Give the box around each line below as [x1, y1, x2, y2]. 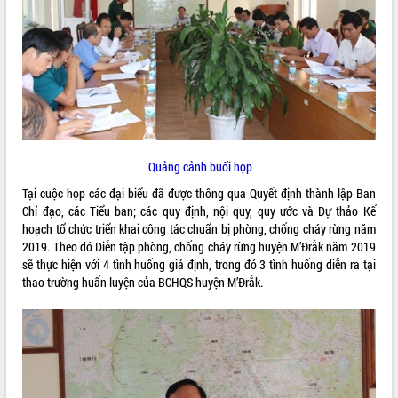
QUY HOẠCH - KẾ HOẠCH [8, 52, 120, 68]
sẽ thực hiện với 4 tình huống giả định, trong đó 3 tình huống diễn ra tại [22, 255, 376, 273]
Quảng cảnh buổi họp [145, 157, 252, 175]
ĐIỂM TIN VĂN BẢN [8, 16, 94, 31]
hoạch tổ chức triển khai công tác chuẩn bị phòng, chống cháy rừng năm [22, 219, 376, 237]
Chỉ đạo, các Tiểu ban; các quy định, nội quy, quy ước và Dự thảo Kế [22, 202, 376, 219]
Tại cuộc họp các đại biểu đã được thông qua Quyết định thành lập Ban [22, 184, 376, 202]
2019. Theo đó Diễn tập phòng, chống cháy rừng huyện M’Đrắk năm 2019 [22, 237, 376, 255]
